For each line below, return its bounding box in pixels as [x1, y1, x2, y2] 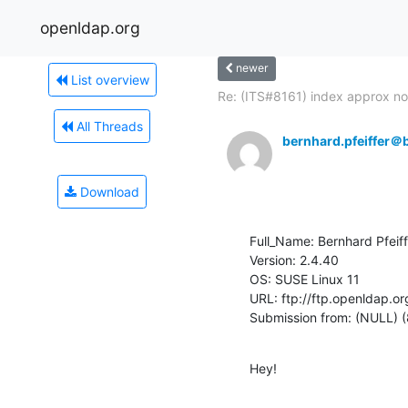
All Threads [73, 117, 143, 134]
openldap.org [40, 17, 140, 37]
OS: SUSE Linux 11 [250, 270, 360, 287]
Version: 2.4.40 [250, 251, 339, 268]
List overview [66, 71, 149, 87]
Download [76, 183, 139, 199]
